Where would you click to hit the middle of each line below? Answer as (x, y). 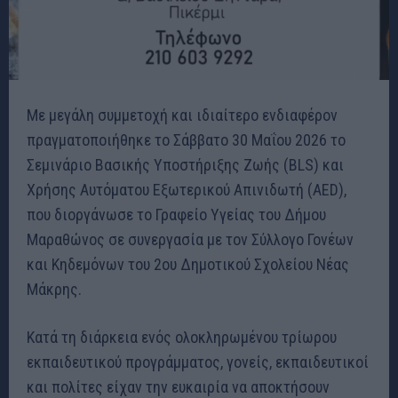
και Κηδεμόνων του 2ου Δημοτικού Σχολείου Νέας (188, 264)
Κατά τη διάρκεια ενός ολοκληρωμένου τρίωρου (182, 337)
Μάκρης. (54, 289)
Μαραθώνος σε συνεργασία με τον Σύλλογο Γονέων (190, 239)
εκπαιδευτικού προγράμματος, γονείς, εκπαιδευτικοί (198, 362)
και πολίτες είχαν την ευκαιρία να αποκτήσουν (178, 386)
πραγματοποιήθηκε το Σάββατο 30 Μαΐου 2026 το (186, 139)
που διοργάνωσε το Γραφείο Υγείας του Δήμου (176, 214)
